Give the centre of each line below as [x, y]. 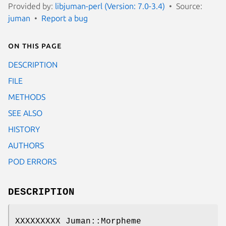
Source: [189, 6]
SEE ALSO [25, 113]
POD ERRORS [32, 161]
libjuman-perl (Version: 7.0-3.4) [110, 6]
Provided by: [32, 6]
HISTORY [24, 129]
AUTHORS [26, 145]
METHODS [27, 97]
